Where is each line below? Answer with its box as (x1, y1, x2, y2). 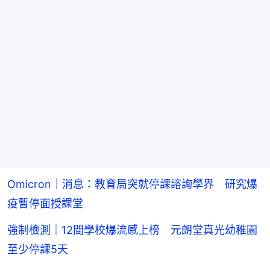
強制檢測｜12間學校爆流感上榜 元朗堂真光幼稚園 (7, 223, 257, 236)
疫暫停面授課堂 (7, 196, 83, 210)
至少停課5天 (7, 242, 68, 256)
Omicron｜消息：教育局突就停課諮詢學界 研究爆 (7, 177, 257, 190)
